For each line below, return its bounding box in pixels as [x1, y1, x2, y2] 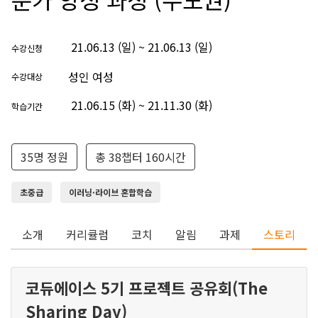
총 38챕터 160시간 [95, 148, 186, 165]
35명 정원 [21, 148, 68, 165]
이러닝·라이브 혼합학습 [69, 186, 152, 198]
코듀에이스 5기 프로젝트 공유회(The [26, 276, 268, 299]
